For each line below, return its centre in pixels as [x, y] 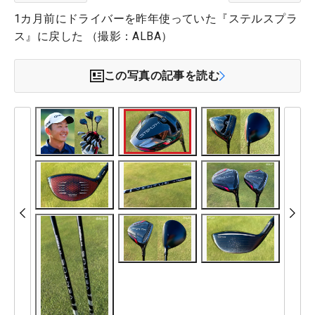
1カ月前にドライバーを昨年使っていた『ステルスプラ [156, 18]
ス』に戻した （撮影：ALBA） [94, 36]
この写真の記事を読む [162, 75]
